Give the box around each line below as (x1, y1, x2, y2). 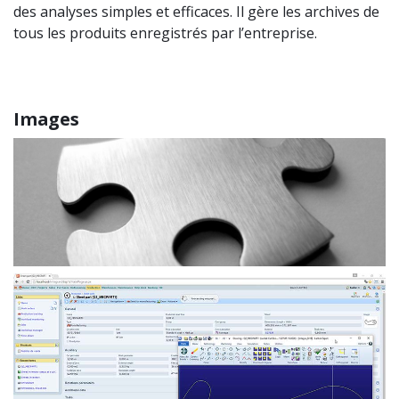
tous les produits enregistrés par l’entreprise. (13, 23, 317, 44)
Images (13, 107, 79, 132)
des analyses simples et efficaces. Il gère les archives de (13, 2, 379, 22)
